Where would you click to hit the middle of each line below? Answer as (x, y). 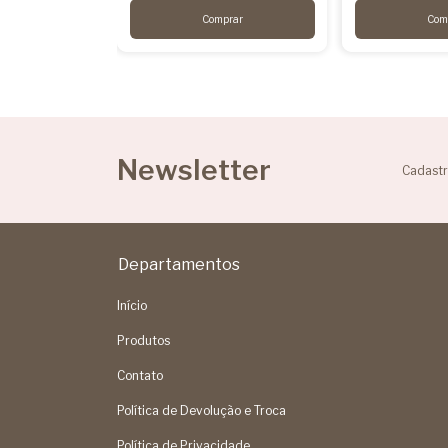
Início (132, 306)
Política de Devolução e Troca (201, 411)
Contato (140, 376)
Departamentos (179, 265)
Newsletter (194, 170)
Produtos (143, 341)
